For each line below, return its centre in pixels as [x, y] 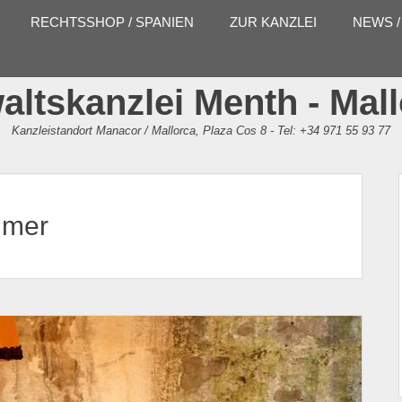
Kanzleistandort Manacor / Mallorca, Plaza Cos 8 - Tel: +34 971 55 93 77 [201, 131]
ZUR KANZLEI [273, 22]
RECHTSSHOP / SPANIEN [112, 22]
